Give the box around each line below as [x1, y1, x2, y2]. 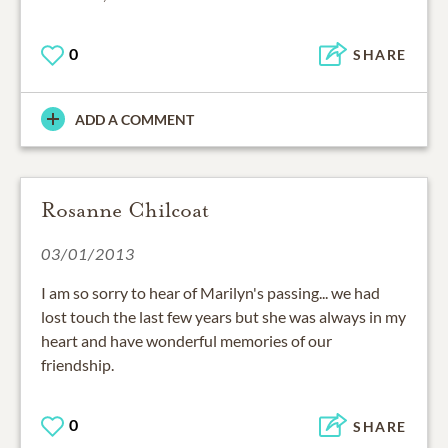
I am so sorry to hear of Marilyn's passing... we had [41, 282, 380, 302]
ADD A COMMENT [75, 110, 194, 128]
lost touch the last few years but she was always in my [41, 306, 406, 326]
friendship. [41, 354, 114, 374]
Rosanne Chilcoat [41, 196, 209, 223]
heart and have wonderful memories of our [41, 330, 332, 350]
